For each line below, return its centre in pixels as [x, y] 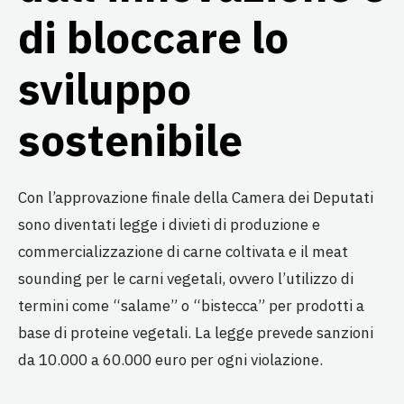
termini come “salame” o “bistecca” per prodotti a [191, 305]
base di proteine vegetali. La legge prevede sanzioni [196, 332]
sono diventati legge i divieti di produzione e [169, 224]
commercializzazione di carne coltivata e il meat [183, 251]
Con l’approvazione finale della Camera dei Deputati [196, 197]
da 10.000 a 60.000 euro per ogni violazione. [170, 359]
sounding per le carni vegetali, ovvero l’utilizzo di [186, 278]
